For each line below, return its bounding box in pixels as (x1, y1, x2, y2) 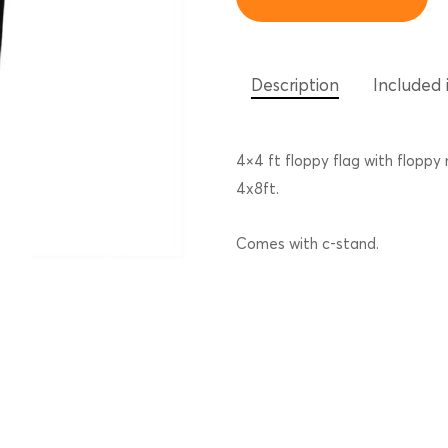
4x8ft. (236, 178, 280, 198)
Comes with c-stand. (236, 233, 380, 253)
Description (251, 73, 340, 95)
